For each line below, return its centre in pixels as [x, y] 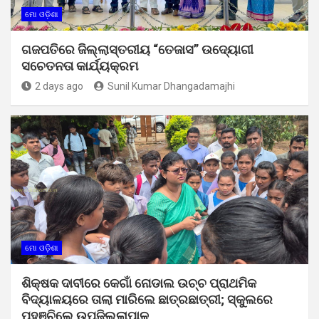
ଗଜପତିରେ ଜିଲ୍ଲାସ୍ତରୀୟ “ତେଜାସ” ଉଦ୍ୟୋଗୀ [137, 50]
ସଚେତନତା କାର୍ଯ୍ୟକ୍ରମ [80, 66]
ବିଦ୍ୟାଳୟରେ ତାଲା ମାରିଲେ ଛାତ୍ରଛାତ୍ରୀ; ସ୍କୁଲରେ [147, 300]
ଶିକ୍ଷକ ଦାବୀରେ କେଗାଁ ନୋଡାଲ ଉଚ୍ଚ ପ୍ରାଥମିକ [139, 283]
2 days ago [59, 87]
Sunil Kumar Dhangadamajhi [171, 87]
